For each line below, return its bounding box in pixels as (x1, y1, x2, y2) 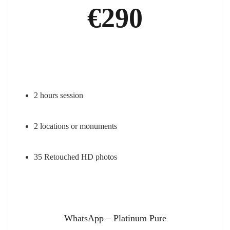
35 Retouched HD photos (34, 152, 117, 161)
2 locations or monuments (34, 121, 117, 130)
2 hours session (34, 91, 83, 100)
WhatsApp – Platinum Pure (64, 213, 166, 224)
